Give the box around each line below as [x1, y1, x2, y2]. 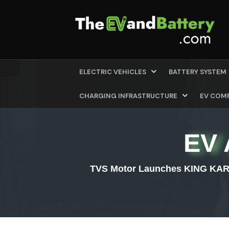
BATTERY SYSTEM [169, 67, 228, 77]
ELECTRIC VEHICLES [79, 67, 148, 77]
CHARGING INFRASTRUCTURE [79, 91, 179, 101]
